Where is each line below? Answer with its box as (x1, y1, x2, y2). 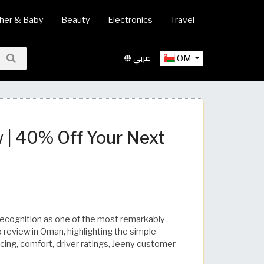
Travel (170, 15, 194, 25)
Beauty (61, 15, 90, 25)
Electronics (108, 15, 153, 25)
